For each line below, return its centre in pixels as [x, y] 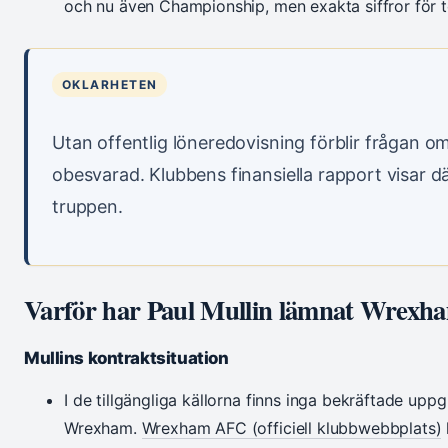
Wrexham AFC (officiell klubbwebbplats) [291, 428]
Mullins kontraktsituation [126, 358]
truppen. [87, 207]
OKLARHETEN [110, 85]
